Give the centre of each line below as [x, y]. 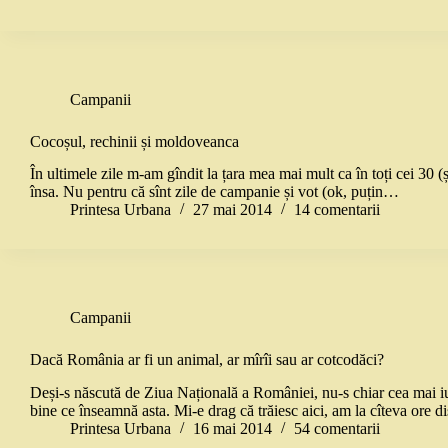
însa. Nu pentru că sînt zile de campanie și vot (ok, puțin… [214, 192]
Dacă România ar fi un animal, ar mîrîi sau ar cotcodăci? [207, 360]
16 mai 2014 [232, 429]
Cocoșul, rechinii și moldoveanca [134, 141]
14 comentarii [337, 210]
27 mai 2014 [232, 210]
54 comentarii [337, 429]
